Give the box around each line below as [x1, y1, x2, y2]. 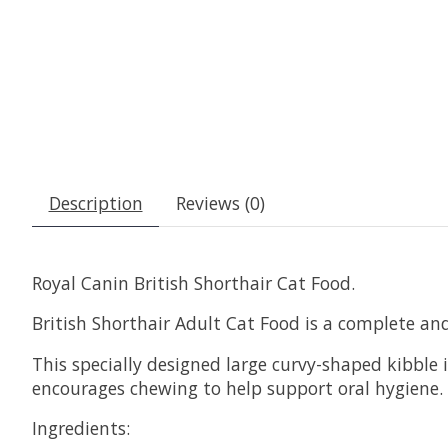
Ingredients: [32, 416, 130, 441]
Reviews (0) [175, 190, 265, 215]
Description [48, 190, 143, 215]
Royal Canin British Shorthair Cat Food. [32, 270, 355, 295]
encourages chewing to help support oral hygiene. [32, 375, 443, 400]
